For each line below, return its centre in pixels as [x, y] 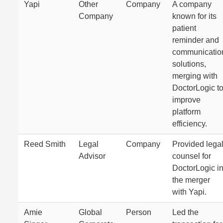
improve [186, 100]
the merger [191, 180]
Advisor [92, 156]
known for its [194, 16]
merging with [195, 76]
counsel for [192, 156]
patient [184, 28]
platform [186, 112]
